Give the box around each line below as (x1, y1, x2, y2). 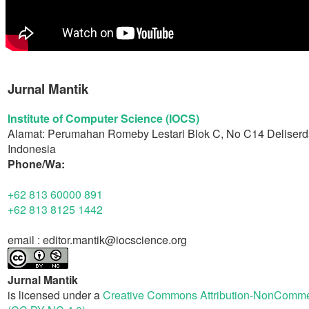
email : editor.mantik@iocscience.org (8, 231, 187, 248)
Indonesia (8, 140, 56, 157)
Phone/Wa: (8, 155, 65, 172)
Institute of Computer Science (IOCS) (8, 110, 199, 126)
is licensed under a (8, 286, 103, 303)
